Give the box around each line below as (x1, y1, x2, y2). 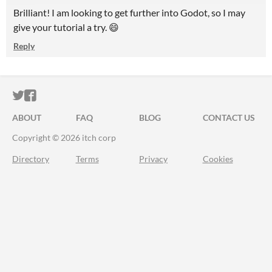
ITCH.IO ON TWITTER (24, 89, 144, 103)
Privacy (139, 154, 168, 164)
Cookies (202, 154, 233, 164)
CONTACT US (202, 112, 255, 123)
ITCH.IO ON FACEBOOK (36, 89, 168, 103)
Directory (12, 154, 49, 164)
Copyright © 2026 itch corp (12, 132, 116, 143)
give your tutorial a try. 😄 (13, 21, 119, 33)
